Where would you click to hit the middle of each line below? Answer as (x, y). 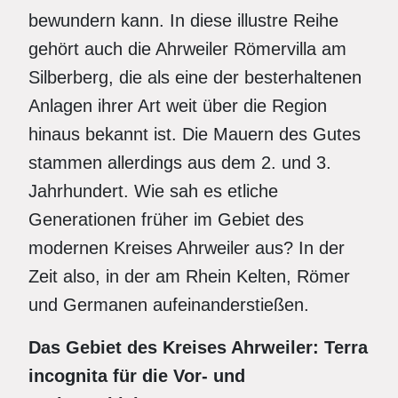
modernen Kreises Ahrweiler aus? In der (187, 248)
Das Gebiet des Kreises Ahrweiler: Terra (198, 347)
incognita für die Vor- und (137, 376)
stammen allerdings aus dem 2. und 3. (180, 163)
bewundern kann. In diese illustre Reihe (183, 20)
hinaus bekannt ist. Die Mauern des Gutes (195, 134)
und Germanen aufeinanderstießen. (169, 305)
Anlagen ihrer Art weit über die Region (178, 106)
